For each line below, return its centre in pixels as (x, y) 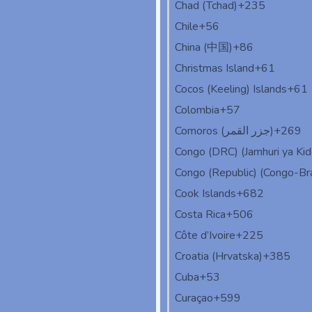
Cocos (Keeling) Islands (231, 89)
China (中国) (204, 48)
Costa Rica (200, 215)
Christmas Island (214, 69)
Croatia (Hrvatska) (219, 257)
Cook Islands (205, 194)
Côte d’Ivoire (205, 236)
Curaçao (194, 298)
